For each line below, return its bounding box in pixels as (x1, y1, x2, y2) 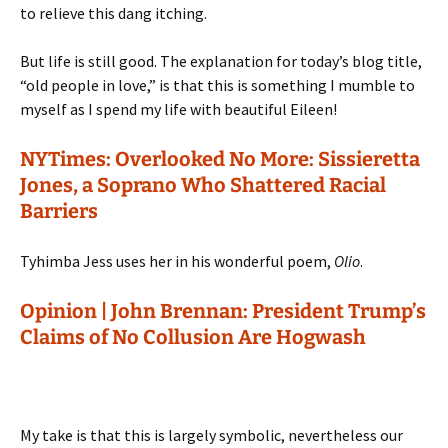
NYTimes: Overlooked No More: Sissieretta (20, 147, 420, 171)
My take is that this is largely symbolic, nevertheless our (20, 425, 403, 445)
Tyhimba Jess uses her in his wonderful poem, (20, 251, 334, 271)
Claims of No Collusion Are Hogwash (20, 325, 366, 349)
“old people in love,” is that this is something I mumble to (20, 75, 415, 95)
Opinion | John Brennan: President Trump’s (20, 299, 426, 323)
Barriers (20, 199, 98, 223)
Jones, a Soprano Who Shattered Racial (20, 173, 386, 197)
